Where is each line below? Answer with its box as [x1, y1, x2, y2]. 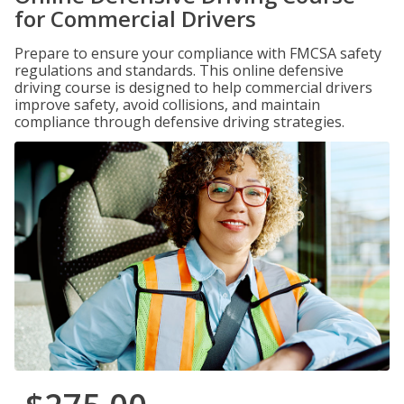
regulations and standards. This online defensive [14, 60, 344, 80]
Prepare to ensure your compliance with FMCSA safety [14, 43, 381, 63]
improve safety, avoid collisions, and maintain [14, 95, 320, 115]
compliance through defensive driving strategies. [14, 112, 344, 132]
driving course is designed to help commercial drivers [14, 78, 372, 97]
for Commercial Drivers [14, 4, 256, 33]
